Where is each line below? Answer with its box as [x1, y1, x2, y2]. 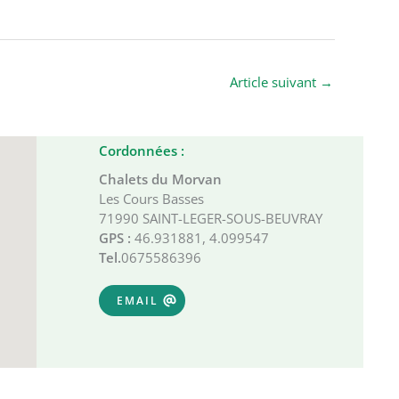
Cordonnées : [99, 142, 184, 160]
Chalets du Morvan [99, 170, 222, 189]
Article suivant [230, 72, 320, 91]
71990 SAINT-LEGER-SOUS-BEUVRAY [99, 209, 322, 228]
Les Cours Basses [99, 190, 204, 208]
